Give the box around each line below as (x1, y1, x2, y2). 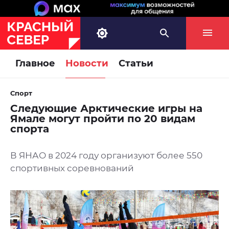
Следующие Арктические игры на (10, 102, 202, 115)
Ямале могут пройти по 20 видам (10, 112, 195, 125)
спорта (10, 123, 49, 135)
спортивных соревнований (10, 163, 134, 174)
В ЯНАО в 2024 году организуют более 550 (10, 150, 202, 161)
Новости (65, 58, 108, 70)
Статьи (119, 58, 153, 70)
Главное (15, 58, 55, 70)
